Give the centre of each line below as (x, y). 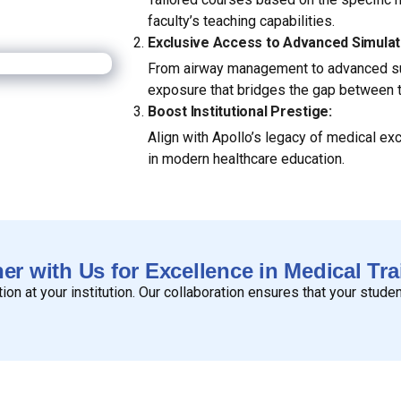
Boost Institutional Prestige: (240, 111)
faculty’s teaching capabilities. (242, 21)
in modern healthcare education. (247, 159)
